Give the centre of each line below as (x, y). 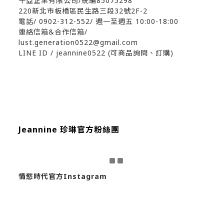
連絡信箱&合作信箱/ (53, 32)
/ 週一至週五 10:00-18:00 (134, 21)
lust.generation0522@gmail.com (78, 42)
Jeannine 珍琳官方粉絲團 (69, 129)
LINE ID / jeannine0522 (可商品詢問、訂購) (96, 53)
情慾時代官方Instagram (63, 176)
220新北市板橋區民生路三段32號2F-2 (83, 11)
